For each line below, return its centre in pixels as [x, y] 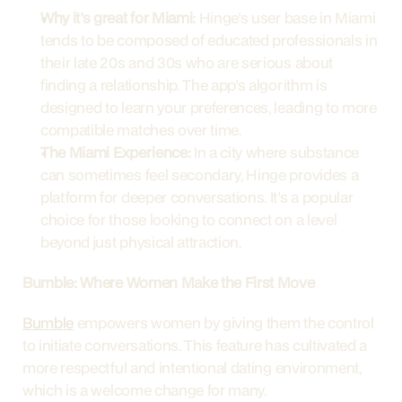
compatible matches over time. [141, 130]
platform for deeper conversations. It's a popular [197, 197]
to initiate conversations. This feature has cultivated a [195, 345]
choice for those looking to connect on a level [189, 219]
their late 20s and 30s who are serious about [187, 62]
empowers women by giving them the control [224, 323]
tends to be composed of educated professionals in [209, 40]
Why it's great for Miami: [118, 17]
